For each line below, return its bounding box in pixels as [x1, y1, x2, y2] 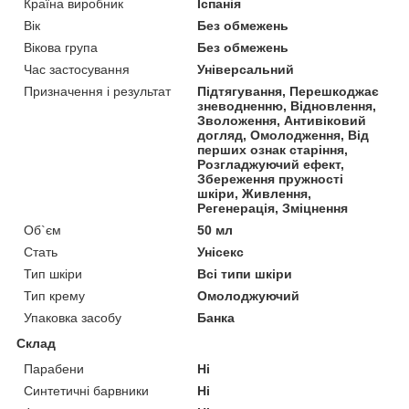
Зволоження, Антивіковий [197, 112, 367, 128]
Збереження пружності [197, 171, 344, 186]
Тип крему [24, 288, 85, 303]
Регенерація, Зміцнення [197, 200, 349, 215]
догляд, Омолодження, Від [197, 127, 370, 142]
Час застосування [24, 61, 130, 77]
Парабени [24, 361, 84, 376]
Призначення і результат [24, 83, 171, 99]
